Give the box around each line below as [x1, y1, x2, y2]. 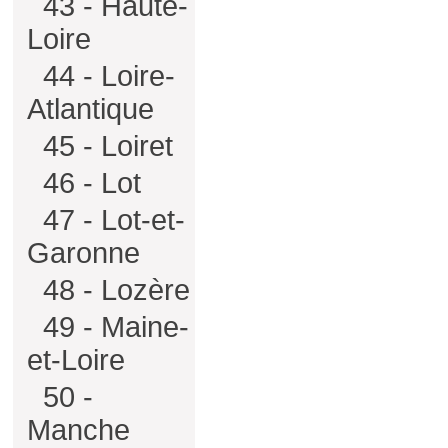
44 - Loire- [35, 60, 175, 92]
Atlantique [27, 93, 154, 125]
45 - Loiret [35, 130, 173, 162]
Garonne [27, 237, 140, 269]
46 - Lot [35, 167, 141, 199]
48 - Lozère [35, 274, 190, 306]
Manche [27, 414, 130, 446]
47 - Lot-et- [35, 204, 185, 236]
